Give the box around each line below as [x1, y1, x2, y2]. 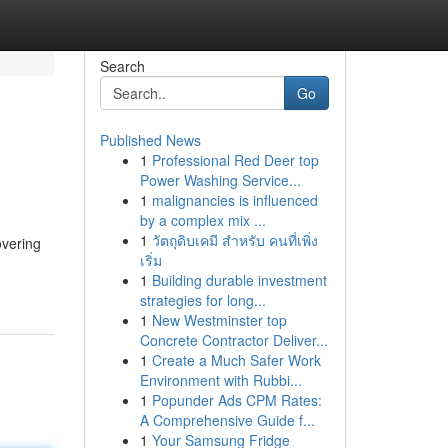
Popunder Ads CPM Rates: [151, 390, 322, 410]
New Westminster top [151, 310, 287, 330]
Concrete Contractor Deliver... [139, 330, 328, 350]
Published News [99, 130, 201, 150]
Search [99, 56, 145, 76]
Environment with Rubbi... [139, 370, 302, 390]
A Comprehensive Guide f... [139, 410, 315, 430]
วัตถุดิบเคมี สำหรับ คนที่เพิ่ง [151, 230, 318, 250]
